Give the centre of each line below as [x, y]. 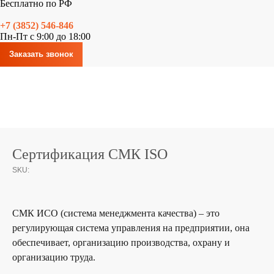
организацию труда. [54, 257]
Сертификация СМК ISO [90, 154]
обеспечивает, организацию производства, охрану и [121, 243]
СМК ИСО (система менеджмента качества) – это [116, 213]
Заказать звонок [41, 54]
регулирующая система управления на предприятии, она [131, 228]
